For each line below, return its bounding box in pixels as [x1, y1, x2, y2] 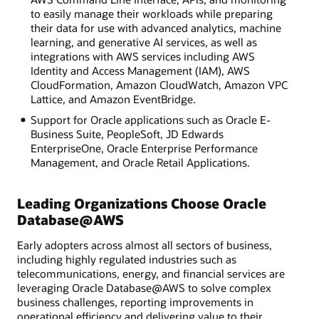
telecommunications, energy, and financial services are [17, 266, 285, 281]
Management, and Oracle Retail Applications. [30, 155, 250, 169]
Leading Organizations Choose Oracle [17, 194, 266, 212]
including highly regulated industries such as [17, 252, 236, 267]
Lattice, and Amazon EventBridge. [30, 91, 196, 106]
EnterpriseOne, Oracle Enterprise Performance [30, 140, 258, 155]
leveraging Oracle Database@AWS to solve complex [17, 281, 271, 296]
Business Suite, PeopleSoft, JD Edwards [30, 126, 224, 141]
